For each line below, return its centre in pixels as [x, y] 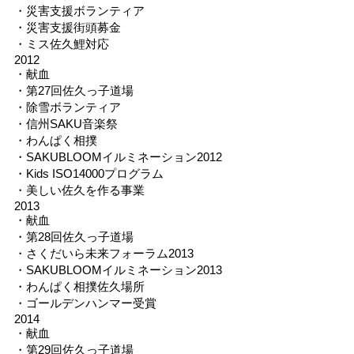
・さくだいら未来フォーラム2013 [104, 253]
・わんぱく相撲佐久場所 [79, 286]
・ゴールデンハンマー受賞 [85, 303]
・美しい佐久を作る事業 [79, 190]
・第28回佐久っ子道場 [73, 236]
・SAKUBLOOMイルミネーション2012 [118, 156]
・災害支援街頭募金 [67, 27]
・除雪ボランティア [67, 107]
